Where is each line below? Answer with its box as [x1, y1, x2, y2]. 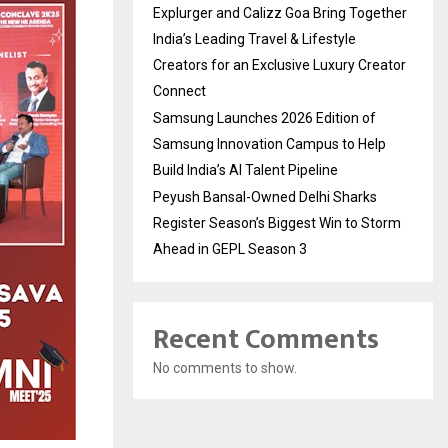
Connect [153, 82, 206, 99]
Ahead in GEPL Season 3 [153, 240, 307, 257]
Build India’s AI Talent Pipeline [153, 161, 338, 178]
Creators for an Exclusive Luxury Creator [153, 56, 406, 73]
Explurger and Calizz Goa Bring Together [153, 4, 407, 21]
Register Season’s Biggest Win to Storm [153, 214, 401, 231]
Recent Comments [153, 315, 379, 363]
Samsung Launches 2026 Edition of [153, 109, 376, 126]
